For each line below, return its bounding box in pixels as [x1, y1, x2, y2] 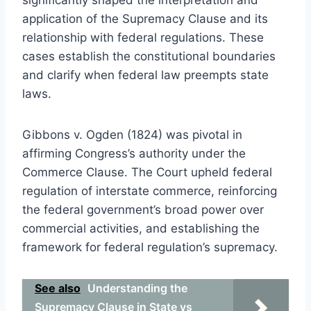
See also [35, 280, 81, 295]
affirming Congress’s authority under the [22, 146, 246, 160]
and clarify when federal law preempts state [22, 67, 269, 82]
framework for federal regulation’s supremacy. [22, 239, 278, 254]
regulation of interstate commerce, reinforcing [22, 183, 277, 198]
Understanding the [87, 280, 187, 295]
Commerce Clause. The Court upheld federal [22, 165, 272, 179]
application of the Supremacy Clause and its [22, 11, 268, 26]
